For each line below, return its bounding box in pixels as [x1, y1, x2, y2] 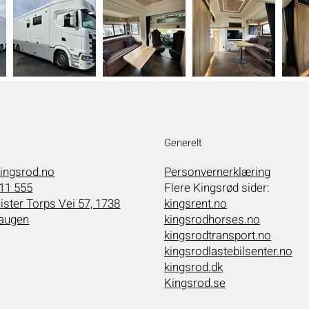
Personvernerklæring [163, 163, 270, 181]
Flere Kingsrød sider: [163, 179, 270, 197]
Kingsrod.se [163, 275, 226, 292]
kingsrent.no [163, 195, 227, 213]
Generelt [163, 136, 202, 151]
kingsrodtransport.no [163, 227, 271, 245]
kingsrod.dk [163, 259, 223, 277]
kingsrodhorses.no [163, 211, 260, 229]
